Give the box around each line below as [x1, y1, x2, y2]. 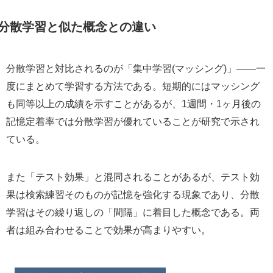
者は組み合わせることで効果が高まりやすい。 [5, 224, 211, 235]
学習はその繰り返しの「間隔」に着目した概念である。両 [5, 206, 260, 218]
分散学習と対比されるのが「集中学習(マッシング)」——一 [5, 63, 266, 74]
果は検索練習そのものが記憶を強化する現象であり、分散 [5, 188, 260, 200]
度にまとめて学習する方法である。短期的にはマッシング [5, 80, 260, 92]
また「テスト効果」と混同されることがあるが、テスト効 [5, 171, 260, 182]
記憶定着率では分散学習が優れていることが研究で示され [5, 116, 260, 127]
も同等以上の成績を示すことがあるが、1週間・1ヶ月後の [5, 98, 261, 110]
